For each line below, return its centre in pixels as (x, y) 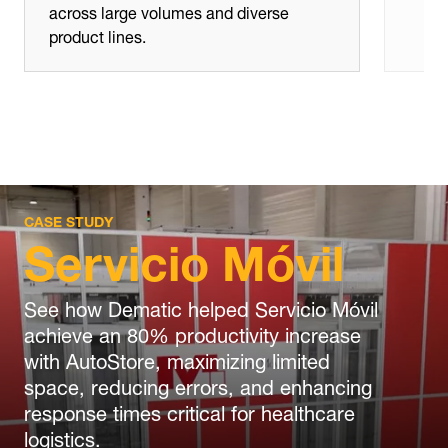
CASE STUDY (68, 219)
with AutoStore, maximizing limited (177, 358)
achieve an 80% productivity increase (192, 332)
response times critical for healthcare (189, 410)
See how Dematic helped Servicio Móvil (201, 306)
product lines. (97, 34)
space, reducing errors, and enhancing (198, 384)
